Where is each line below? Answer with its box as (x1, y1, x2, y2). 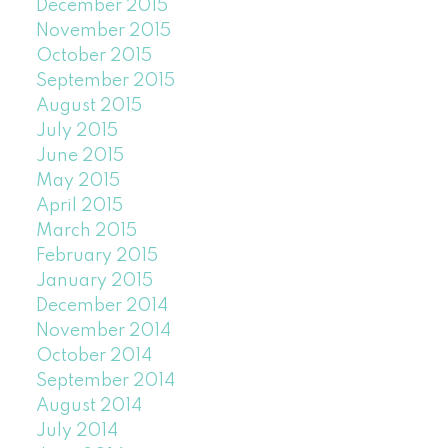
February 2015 (35, 247, 158, 266)
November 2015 (35, 22, 171, 41)
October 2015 (35, 47, 152, 66)
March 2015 (35, 222, 137, 241)
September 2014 (35, 372, 175, 391)
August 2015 (35, 97, 142, 116)
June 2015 (35, 147, 124, 166)
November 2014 (35, 322, 171, 341)
